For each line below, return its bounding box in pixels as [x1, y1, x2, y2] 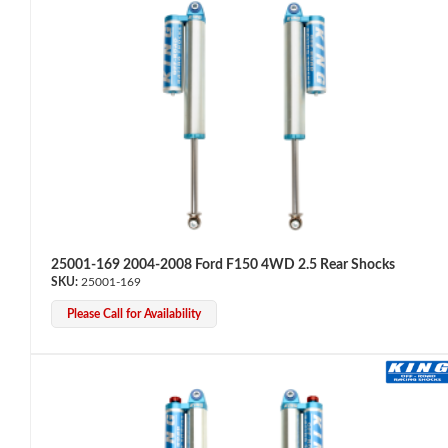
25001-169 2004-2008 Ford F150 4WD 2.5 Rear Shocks [51, 257, 395, 272]
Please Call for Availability [67, 307, 201, 320]
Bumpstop [30, 203, 94, 218]
